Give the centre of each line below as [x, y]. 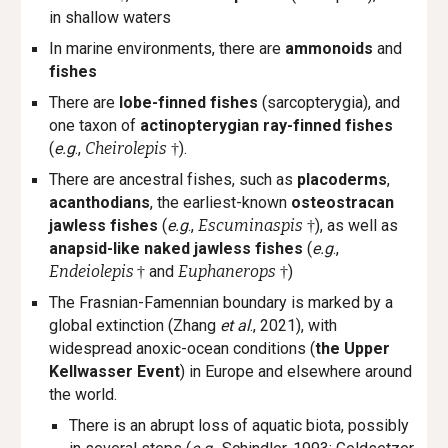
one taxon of [95, 125]
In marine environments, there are [167, 48]
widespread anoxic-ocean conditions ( [182, 348]
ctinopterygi [195, 125]
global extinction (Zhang [135, 325]
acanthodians [100, 202]
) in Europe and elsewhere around [296, 371]
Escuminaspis [251, 225]
